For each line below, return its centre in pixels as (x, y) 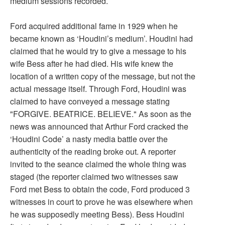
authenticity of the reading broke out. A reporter (93, 151)
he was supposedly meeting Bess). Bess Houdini (97, 214)
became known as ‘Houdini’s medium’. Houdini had (101, 38)
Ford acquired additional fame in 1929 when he (94, 26)
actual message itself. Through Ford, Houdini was (98, 89)
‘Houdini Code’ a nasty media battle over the (89, 139)
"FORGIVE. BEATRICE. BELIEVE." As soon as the (101, 114)
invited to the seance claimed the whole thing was (98, 164)
